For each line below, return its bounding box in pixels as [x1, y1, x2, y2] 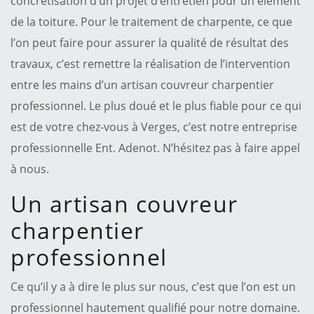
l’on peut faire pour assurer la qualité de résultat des [11, 34, 289, 50]
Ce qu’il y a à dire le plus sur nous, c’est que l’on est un [11, 278, 296, 294]
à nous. [11, 161, 49, 177]
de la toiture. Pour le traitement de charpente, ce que [11, 13, 292, 29]
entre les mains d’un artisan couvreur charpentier [11, 76, 274, 93]
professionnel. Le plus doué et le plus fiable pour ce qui [11, 97, 301, 114]
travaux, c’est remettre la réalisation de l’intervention [11, 55, 290, 71]
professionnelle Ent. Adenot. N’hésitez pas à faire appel [11, 139, 300, 156]
